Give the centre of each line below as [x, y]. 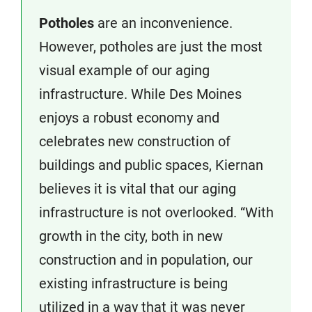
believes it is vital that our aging [138, 189]
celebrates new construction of [135, 142]
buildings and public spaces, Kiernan [151, 165]
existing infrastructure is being [133, 284]
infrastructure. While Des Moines [140, 94]
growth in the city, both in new [131, 236]
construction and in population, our [146, 260]
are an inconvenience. [163, 23]
